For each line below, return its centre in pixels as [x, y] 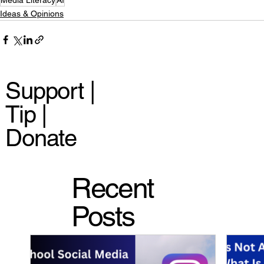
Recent [112, 188]
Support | [50, 91]
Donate [41, 138]
